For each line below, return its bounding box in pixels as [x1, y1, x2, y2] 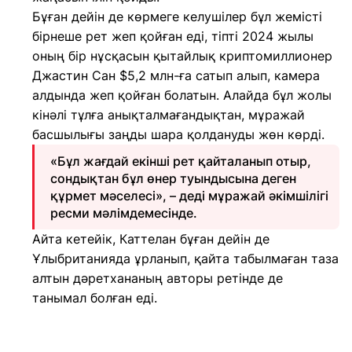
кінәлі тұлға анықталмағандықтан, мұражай [32, 107, 305, 123]
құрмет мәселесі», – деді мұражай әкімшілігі [50, 188, 328, 203]
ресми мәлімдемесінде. [50, 205, 197, 221]
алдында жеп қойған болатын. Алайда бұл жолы [32, 87, 332, 103]
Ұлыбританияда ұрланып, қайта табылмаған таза [32, 251, 339, 266]
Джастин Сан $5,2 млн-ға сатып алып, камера [32, 68, 320, 83]
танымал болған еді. [32, 290, 157, 306]
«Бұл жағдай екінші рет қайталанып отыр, [50, 153, 311, 169]
